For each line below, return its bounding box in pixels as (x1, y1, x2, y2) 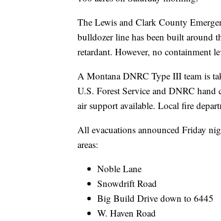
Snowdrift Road (97, 177, 157, 190)
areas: (77, 138, 98, 151)
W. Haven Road (97, 207, 156, 220)
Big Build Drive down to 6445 (97, 192, 214, 205)
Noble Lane (97, 162, 142, 175)
